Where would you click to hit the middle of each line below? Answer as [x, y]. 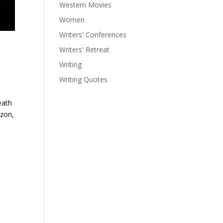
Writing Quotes [84, 79]
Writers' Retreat [85, 50]
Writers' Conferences [93, 35]
